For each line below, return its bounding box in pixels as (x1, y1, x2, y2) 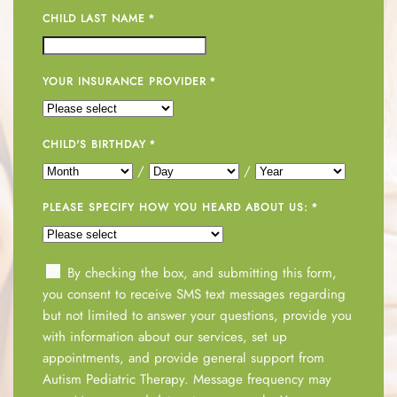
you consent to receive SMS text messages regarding (43, 284, 346, 304)
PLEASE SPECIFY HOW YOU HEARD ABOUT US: (43, 198, 309, 215)
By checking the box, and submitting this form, (63, 262, 338, 283)
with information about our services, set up (43, 326, 288, 346)
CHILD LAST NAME (43, 10, 146, 27)
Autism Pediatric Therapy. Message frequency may (43, 369, 332, 389)
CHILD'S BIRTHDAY (43, 136, 147, 152)
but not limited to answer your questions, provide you (43, 305, 353, 325)
